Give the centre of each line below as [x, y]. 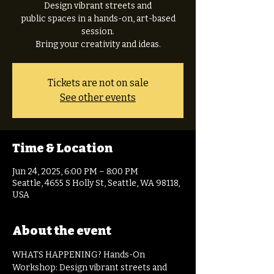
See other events [98, 98]
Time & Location [62, 148]
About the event [62, 231]
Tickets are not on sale [98, 83]
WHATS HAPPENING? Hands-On [80, 255]
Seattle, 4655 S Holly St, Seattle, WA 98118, [96, 183]
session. [98, 31]
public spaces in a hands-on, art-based [98, 19]
